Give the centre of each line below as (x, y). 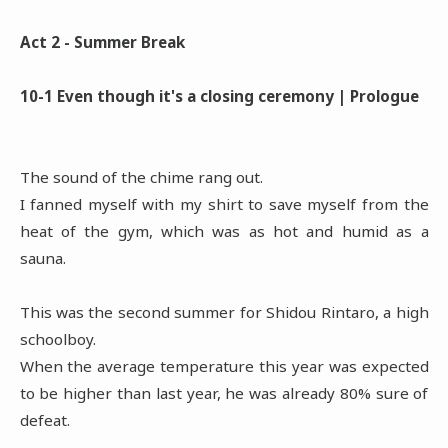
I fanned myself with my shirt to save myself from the (224, 203)
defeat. (44, 419)
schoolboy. (57, 338)
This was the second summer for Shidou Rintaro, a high (224, 311)
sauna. (42, 257)
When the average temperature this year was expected (224, 365)
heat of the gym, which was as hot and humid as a (224, 230)
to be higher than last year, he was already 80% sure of (224, 392)
